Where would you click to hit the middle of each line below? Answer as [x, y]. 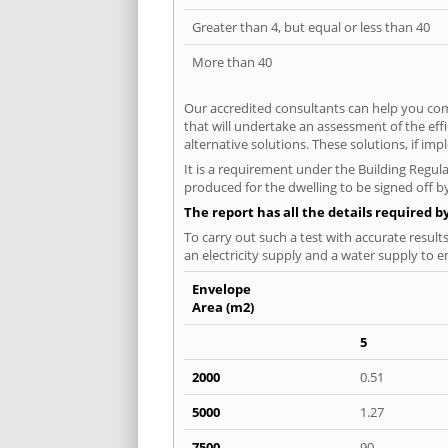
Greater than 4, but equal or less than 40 [311, 27]
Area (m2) [223, 307]
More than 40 [232, 62]
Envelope [221, 289]
